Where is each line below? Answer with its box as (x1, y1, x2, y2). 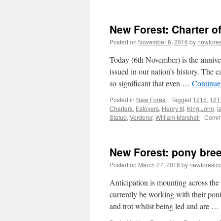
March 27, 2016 (138, 160, 180, 169)
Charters (110, 104, 133, 112)
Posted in (110, 95, 135, 104)
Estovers (136, 104, 159, 112)
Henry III (162, 104, 184, 112)
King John (187, 104, 214, 112)
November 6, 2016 (138, 37, 188, 46)
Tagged (171, 95, 191, 104)
